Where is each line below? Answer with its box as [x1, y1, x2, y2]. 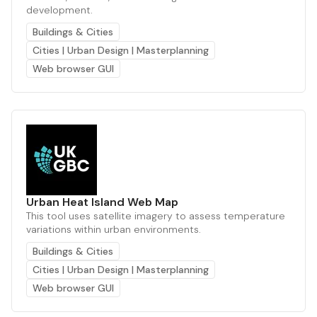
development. [26, 3, 93, 16]
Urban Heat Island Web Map [26, 194, 178, 209]
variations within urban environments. [26, 222, 201, 236]
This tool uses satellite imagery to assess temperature [26, 209, 285, 222]
